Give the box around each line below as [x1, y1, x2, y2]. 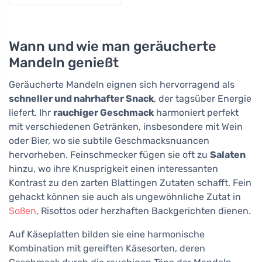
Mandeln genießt [9, 54, 119, 71]
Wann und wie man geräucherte [9, 38, 216, 55]
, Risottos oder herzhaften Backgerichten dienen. [36, 205, 251, 217]
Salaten [210, 149, 246, 161]
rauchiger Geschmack [53, 107, 154, 119]
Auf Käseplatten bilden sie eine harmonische [9, 229, 205, 240]
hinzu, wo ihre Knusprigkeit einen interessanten [9, 163, 218, 175]
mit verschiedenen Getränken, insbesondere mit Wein [9, 121, 243, 133]
